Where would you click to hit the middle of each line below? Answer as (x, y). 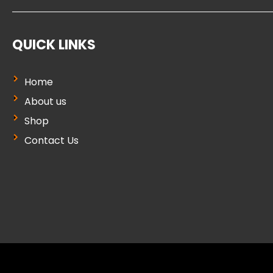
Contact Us (51, 140)
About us (45, 101)
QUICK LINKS (54, 44)
